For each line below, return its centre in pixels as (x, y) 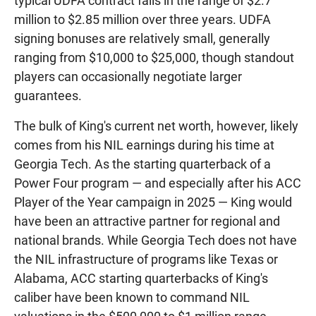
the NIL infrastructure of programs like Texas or (146, 259)
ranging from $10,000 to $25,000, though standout (154, 57)
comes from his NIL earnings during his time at (144, 145)
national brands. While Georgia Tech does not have (156, 240)
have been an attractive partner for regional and (147, 221)
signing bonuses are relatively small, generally (142, 38)
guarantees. (48, 95)
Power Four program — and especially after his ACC (158, 183)
